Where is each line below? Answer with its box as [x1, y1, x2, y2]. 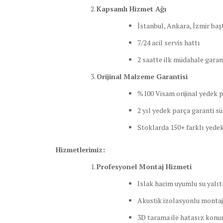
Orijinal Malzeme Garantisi [97, 72, 188, 82]
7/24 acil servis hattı [137, 38, 200, 48]
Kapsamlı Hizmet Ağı [97, 4, 166, 14]
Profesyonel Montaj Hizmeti [97, 162, 192, 172]
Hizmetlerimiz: [56, 145, 105, 155]
